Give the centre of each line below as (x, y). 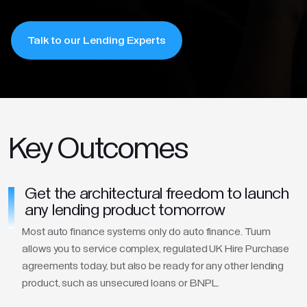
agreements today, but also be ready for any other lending (153, 266)
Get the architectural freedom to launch (157, 195)
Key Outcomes (98, 151)
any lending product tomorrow (125, 211)
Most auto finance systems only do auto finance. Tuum (146, 232)
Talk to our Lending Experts (97, 40)
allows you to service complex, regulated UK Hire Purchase (156, 249)
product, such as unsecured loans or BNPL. (121, 283)
